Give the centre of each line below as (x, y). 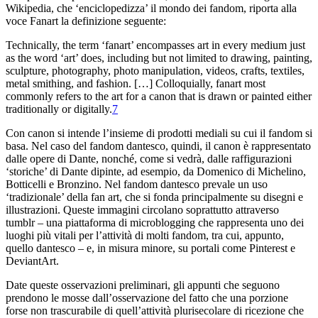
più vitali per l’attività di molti (104, 235)
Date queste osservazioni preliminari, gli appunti (115, 285)
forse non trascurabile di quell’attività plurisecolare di (125, 310)
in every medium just (258, 45)
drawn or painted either (260, 96)
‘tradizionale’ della (48, 197)
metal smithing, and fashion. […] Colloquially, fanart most (136, 83)
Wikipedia (28, 8)
